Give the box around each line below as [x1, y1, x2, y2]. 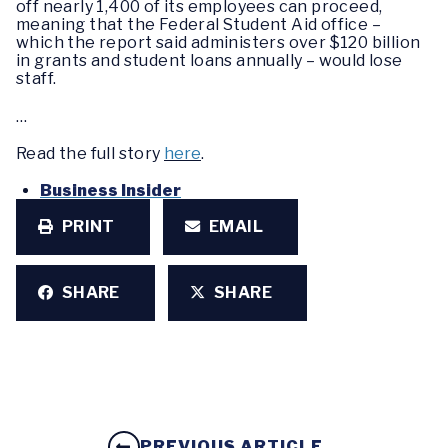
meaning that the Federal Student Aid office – [16, 15, 381, 35]
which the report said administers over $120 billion [16, 33, 421, 53]
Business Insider [40, 180, 181, 200]
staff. [16, 69, 57, 89]
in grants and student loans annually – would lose [16, 51, 403, 71]
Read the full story [16, 143, 164, 163]
